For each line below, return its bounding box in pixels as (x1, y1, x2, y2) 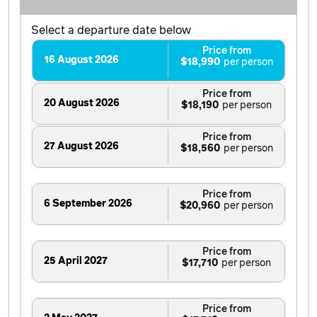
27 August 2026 (44, 141, 119, 151)
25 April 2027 (44, 255, 108, 266)
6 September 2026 (44, 198, 132, 209)
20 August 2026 (44, 98, 120, 108)
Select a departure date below (31, 24, 191, 36)
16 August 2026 (44, 54, 119, 65)
